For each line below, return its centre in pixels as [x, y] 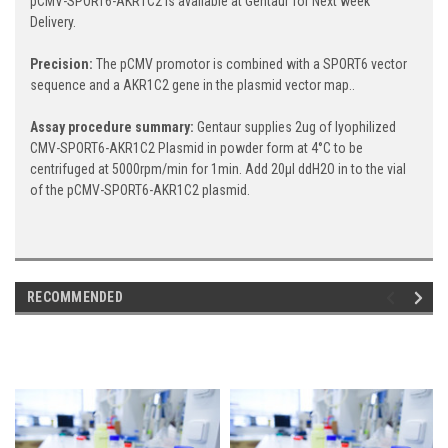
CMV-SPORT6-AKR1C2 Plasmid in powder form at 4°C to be [196, 148]
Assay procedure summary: [113, 127]
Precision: [61, 64]
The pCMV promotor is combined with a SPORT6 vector [250, 64]
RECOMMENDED [75, 297]
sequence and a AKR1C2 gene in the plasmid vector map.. [192, 85]
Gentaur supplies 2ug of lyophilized [296, 127]
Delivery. [53, 22]
